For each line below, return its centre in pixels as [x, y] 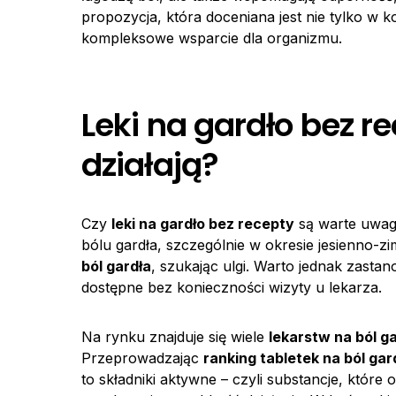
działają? [150, 165]
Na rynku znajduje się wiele [175, 337]
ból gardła [116, 266]
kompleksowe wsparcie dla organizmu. [212, 38]
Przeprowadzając [142, 358]
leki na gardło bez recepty [203, 224]
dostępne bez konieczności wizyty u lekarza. [232, 287]
